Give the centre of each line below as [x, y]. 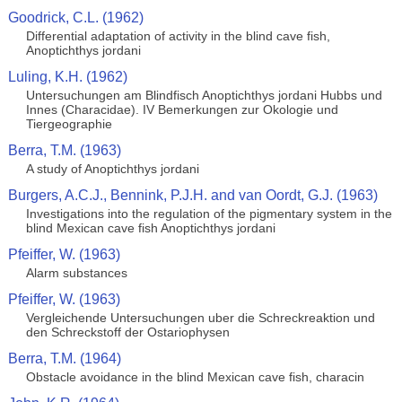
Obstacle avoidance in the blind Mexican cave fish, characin [195, 377]
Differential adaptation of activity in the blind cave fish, [178, 36]
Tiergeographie [69, 124]
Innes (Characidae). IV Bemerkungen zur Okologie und [182, 109]
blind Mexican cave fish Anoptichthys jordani [150, 228]
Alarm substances [76, 273]
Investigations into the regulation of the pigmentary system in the [209, 214]
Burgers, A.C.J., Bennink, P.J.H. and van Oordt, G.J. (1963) [192, 195]
